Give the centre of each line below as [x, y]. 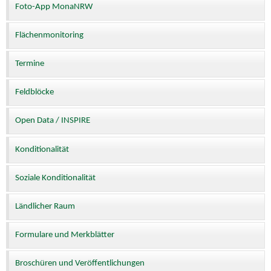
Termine [30, 64]
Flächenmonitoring [49, 36]
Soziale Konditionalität [55, 178]
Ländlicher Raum [45, 206]
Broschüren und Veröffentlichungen [80, 263]
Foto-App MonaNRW [54, 7]
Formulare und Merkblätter [65, 235]
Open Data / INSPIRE [53, 121]
